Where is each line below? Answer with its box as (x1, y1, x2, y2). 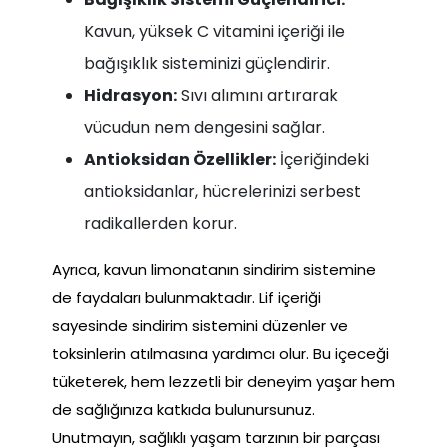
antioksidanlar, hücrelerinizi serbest (84, 179, 361, 203)
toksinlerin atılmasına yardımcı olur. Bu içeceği (52, 342, 389, 364)
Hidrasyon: (84, 83, 177, 107)
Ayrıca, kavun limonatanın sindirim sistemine (52, 258, 376, 280)
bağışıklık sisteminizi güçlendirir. (84, 51, 330, 75)
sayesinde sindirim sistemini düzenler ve (52, 314, 348, 336)
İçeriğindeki (276, 147, 369, 171)
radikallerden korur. (84, 211, 237, 235)
